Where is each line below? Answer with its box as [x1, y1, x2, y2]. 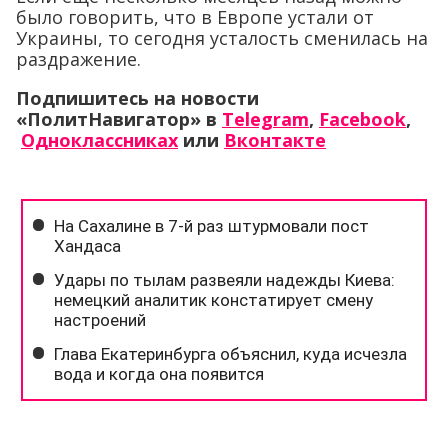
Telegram [222, 106, 309, 131]
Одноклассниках [21, 127, 178, 152]
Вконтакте [224, 127, 326, 152]
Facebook [319, 106, 406, 131]
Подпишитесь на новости [16, 85, 259, 110]
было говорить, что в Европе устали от [16, 4, 374, 29]
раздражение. [16, 46, 141, 71]
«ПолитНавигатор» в [16, 106, 222, 131]
